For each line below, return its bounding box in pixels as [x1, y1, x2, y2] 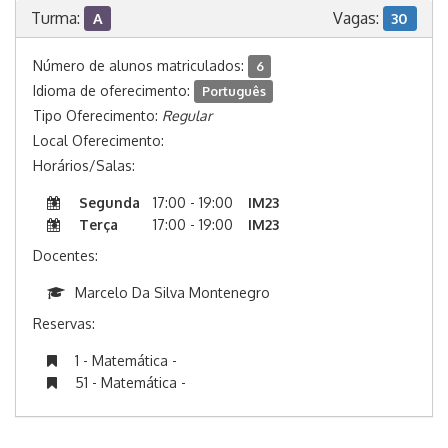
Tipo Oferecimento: [33, 107, 162, 124]
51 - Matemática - [75, 374, 186, 391]
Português [201, 83, 266, 99]
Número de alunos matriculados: [33, 57, 248, 74]
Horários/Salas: [33, 157, 135, 174]
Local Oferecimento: [33, 132, 164, 149]
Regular [162, 107, 212, 124]
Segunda [79, 194, 140, 211]
